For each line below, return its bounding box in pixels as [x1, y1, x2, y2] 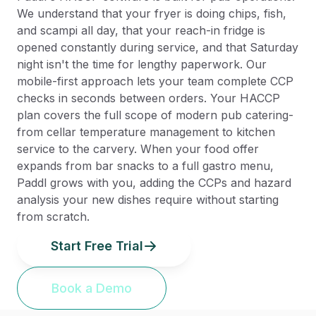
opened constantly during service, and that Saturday [17, 40, 298, 54]
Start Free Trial [51, 238, 143, 253]
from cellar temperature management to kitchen [17, 125, 275, 139]
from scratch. [17, 209, 90, 224]
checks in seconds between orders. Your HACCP [17, 91, 280, 105]
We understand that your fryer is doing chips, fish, [17, 6, 286, 20]
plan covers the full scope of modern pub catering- [17, 108, 293, 122]
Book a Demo [51, 281, 132, 296]
